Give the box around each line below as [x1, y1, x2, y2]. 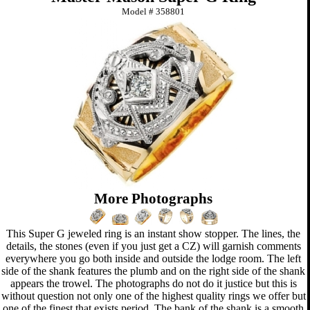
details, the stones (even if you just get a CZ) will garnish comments [6, 240, 301, 253]
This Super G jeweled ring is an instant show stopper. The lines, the [6, 228, 301, 240]
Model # [122, 6, 156, 17]
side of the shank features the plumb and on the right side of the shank [1, 265, 306, 277]
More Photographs [94, 190, 213, 208]
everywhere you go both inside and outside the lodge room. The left [6, 253, 302, 265]
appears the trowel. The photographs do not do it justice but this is [10, 277, 297, 290]
